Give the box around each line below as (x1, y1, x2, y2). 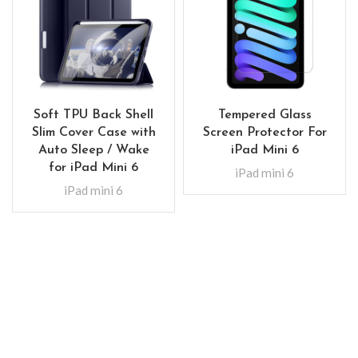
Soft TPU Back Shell (34, 109, 153, 121)
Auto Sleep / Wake (38, 144, 149, 157)
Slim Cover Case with (31, 126, 156, 139)
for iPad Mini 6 (49, 161, 138, 174)
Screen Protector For (202, 126, 327, 139)
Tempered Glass (217, 109, 312, 121)
